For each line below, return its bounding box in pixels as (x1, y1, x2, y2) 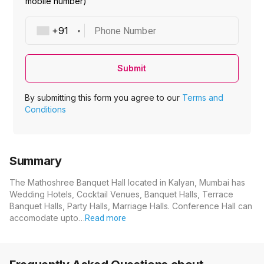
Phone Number (94, 25, 156, 37)
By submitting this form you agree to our (25, 93, 183, 103)
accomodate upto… (9, 213, 85, 223)
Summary (9, 154, 62, 169)
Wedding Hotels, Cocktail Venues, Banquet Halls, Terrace (9, 189, 233, 200)
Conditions (25, 104, 67, 115)
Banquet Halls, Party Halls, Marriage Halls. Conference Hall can (9, 201, 252, 212)
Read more (85, 213, 126, 223)
